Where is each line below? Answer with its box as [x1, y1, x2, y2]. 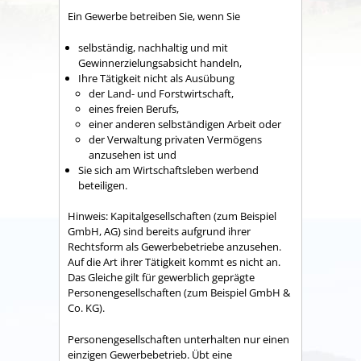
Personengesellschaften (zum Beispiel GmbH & [68, 285, 290, 300]
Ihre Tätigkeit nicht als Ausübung [78, 70, 234, 85]
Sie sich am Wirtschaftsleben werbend [78, 162, 259, 177]
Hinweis [68, 209, 106, 223]
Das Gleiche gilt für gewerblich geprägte [68, 270, 255, 284]
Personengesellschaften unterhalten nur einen [68, 331, 289, 346]
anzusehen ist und [89, 147, 176, 162]
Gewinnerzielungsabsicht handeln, [78, 55, 242, 70]
